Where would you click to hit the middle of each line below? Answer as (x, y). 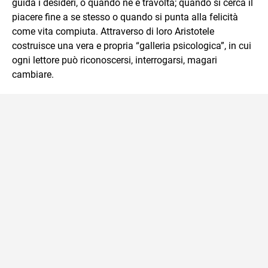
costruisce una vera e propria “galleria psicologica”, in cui (132, 46)
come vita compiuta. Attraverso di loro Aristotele (113, 31)
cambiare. (33, 74)
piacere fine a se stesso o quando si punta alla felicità (125, 17)
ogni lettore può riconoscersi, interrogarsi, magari (115, 60)
